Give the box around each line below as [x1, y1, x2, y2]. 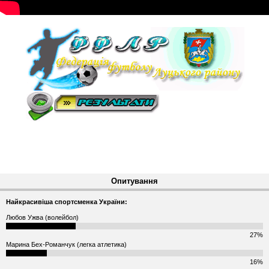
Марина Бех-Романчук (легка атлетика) [6, 241, 127, 249]
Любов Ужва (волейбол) [6, 214, 79, 222]
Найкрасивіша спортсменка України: [6, 198, 127, 206]
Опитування [111, 177, 158, 186]
